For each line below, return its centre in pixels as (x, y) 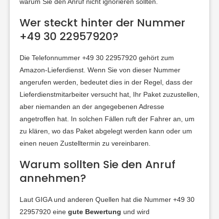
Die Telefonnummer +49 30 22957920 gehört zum (97, 58)
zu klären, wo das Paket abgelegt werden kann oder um (106, 131)
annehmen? (53, 178)
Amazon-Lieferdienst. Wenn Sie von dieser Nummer (100, 70)
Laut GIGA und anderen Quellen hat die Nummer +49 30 (107, 200)
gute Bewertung (95, 212)
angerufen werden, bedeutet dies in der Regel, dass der (106, 82)
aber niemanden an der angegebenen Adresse (92, 107)
